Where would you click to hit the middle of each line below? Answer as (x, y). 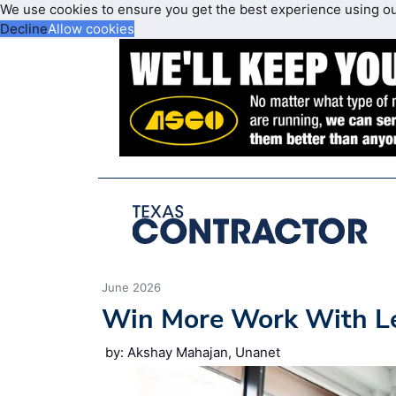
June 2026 (131, 287)
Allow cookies (91, 29)
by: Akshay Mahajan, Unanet (193, 352)
